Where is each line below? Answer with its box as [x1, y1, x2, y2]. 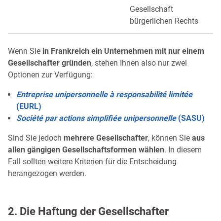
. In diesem [164, 145, 202, 154]
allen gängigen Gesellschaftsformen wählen [8, 145, 164, 154]
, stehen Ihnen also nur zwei [91, 58, 187, 68]
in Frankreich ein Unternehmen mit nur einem [42, 46, 204, 56]
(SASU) [176, 113, 205, 123]
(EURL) [16, 101, 41, 111]
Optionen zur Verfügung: [8, 70, 93, 79]
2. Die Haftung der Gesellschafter [8, 204, 169, 218]
